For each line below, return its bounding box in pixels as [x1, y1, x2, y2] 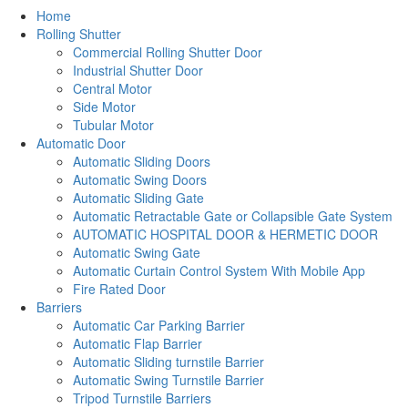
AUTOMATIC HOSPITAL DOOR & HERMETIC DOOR [73, 225, 378, 244]
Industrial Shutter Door [73, 61, 203, 80]
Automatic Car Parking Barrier [73, 316, 245, 335]
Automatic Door [36, 134, 126, 153]
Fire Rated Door [73, 280, 166, 299]
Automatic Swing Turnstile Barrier [73, 371, 264, 390]
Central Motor [73, 79, 152, 98]
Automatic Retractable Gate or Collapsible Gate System [73, 207, 393, 226]
